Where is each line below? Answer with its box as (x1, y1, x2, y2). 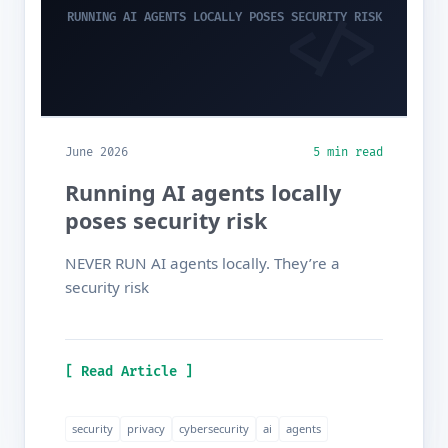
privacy (127, 421, 165, 437)
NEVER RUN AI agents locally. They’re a (65, 253, 340, 274)
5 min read (313, 145, 383, 161)
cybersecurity (179, 421, 249, 437)
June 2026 (65, 145, 128, 161)
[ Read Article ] (65, 363, 193, 381)
